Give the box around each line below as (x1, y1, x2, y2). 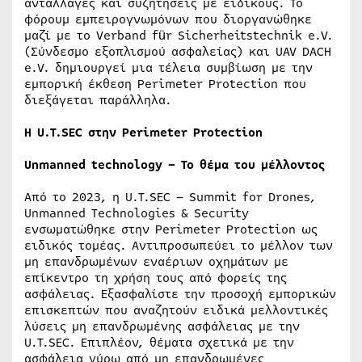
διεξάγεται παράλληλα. (24, 91, 171, 109)
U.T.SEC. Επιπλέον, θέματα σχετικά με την (24, 334, 294, 351)
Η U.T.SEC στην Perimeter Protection (24, 124, 263, 141)
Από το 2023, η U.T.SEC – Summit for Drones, (24, 188, 316, 206)
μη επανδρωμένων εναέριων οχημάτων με (24, 253, 288, 271)
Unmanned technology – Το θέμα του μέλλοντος (24, 156, 325, 174)
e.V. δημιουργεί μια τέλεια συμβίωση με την (24, 59, 313, 77)
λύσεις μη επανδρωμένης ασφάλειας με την (24, 318, 300, 335)
